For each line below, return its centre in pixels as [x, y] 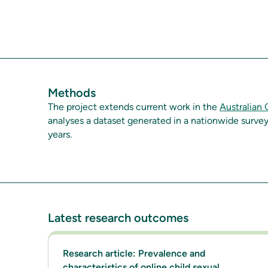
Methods [72, 93]
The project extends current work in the [134, 107]
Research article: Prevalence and [134, 253]
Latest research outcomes [118, 218]
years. [60, 134]
